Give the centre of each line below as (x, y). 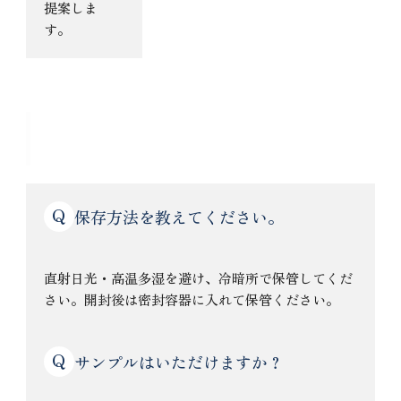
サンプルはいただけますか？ (179, 361)
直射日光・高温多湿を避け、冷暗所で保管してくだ (199, 278)
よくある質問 (111, 139)
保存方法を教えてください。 (179, 216)
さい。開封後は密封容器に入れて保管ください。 (192, 300)
